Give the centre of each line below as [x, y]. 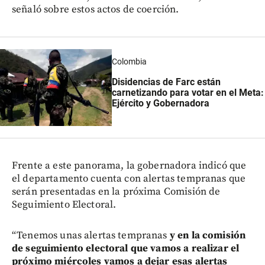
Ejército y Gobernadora [160, 103]
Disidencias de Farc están [166, 82]
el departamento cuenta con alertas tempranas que [129, 178]
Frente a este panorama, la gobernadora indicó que [129, 165]
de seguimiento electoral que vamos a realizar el [126, 248]
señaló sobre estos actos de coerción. [96, 9]
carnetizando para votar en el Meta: [188, 92]
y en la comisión [206, 235]
